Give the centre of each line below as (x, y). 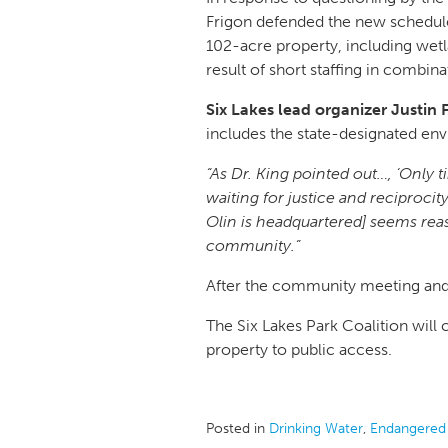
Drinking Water (316, 428)
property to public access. (301, 349)
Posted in (237, 428)
